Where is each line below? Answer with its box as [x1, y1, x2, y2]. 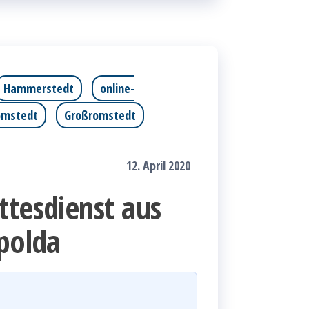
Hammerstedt [3, 80, 74, 97]
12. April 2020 [126, 157, 190, 174]
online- [100, 80, 134, 97]
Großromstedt [64, 107, 136, 123]
